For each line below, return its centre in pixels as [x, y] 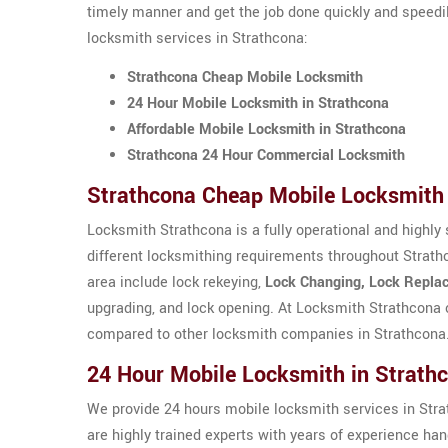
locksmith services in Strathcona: [197, 38]
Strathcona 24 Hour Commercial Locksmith [266, 155]
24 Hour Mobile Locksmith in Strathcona [258, 103]
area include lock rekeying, [176, 282]
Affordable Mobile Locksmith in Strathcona [266, 129]
